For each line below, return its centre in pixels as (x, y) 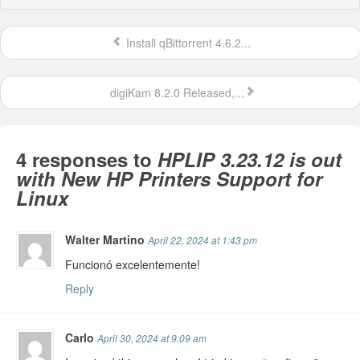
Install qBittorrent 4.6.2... (186, 43)
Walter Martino (107, 240)
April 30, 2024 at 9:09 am (152, 338)
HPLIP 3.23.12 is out (250, 160)
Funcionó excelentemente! (133, 265)
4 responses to (87, 160)
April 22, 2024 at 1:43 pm (203, 240)
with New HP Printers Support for (169, 179)
